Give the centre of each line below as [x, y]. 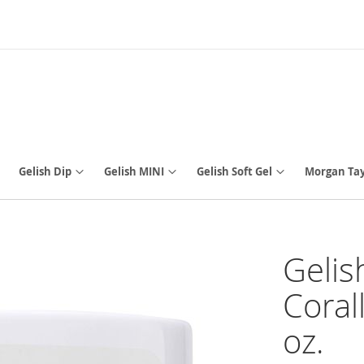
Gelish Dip [45, 171]
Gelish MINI [134, 171]
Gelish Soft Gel [234, 171]
